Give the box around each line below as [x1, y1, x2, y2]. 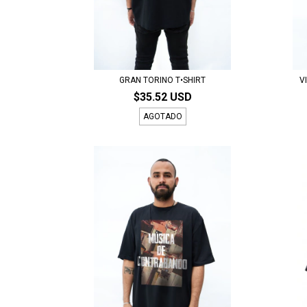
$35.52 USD [133, 90, 192, 103]
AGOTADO [143, 111, 182, 121]
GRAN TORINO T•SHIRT [119, 75, 206, 85]
